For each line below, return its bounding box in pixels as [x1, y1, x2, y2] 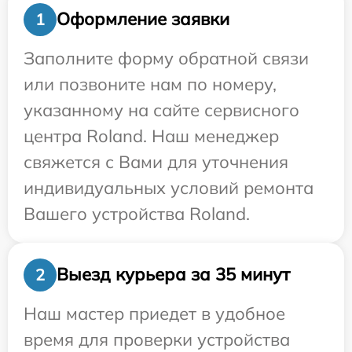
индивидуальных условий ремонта [24, 176, 313, 199]
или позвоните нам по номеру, [24, 72, 277, 95]
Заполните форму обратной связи [24, 46, 309, 69]
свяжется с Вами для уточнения [24, 150, 288, 173]
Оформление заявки [57, 8, 229, 31]
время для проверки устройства [24, 328, 290, 350]
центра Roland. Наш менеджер [24, 124, 279, 147]
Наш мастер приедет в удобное [24, 302, 285, 324]
